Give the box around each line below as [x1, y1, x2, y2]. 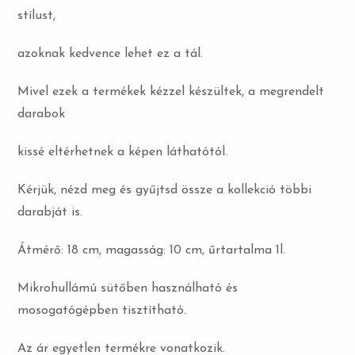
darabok [17, 108, 66, 121]
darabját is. [17, 206, 83, 219]
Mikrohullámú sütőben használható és [17, 282, 239, 296]
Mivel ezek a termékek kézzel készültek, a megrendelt [17, 86, 325, 99]
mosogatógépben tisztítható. [17, 304, 187, 318]
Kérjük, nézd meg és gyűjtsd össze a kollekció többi [17, 184, 312, 197]
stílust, [17, 10, 56, 23]
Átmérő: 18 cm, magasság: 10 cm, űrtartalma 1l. [17, 244, 286, 258]
